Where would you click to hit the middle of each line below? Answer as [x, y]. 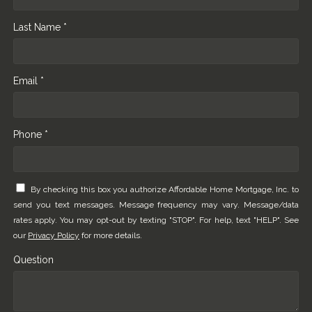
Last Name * [40, 27]
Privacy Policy [54, 236]
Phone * [31, 134]
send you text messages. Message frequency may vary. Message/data [156, 205]
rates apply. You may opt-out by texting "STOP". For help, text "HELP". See [156, 220]
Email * [29, 80]
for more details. [111, 236]
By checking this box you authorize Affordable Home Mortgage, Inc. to [165, 190]
